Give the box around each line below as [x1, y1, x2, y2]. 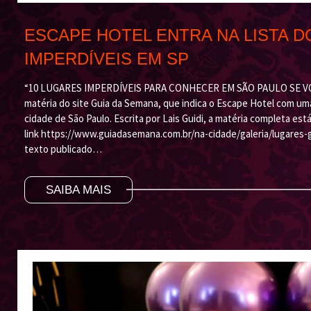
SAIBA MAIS [46, 183, 111, 196]
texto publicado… [24, 142, 102, 155]
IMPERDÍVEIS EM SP [24, 49, 189, 68]
